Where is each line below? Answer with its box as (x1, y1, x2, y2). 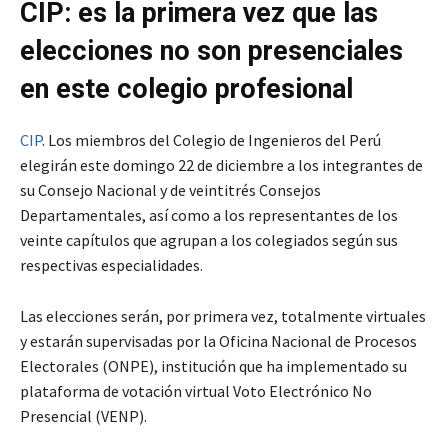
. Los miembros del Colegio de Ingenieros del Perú (42, 129, 384, 150)
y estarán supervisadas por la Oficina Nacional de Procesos (20, 330, 417, 351)
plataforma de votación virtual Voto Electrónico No (20, 380, 372, 401)
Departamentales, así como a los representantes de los (20, 204, 398, 225)
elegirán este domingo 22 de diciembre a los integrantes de (20, 154, 423, 175)
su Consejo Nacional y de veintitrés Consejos (20, 179, 321, 200)
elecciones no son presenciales (20, 34, 403, 67)
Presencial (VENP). (20, 405, 147, 426)
